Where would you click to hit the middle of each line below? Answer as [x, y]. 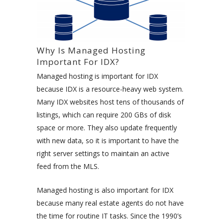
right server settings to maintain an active [103, 153]
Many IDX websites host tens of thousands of [110, 102]
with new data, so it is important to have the [108, 140]
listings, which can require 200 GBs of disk [104, 114]
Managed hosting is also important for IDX [105, 190]
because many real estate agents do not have [110, 203]
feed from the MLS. [68, 166]
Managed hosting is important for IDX [97, 76]
